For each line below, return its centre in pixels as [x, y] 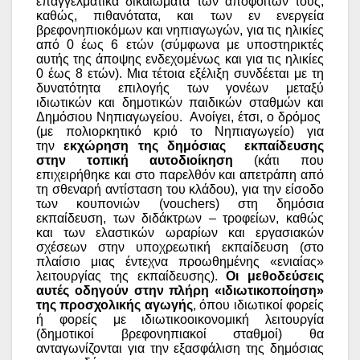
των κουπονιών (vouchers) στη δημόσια [180, 203]
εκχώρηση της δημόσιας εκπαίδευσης [194, 145]
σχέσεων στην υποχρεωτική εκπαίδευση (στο [180, 247]
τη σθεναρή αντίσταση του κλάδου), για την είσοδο [180, 189]
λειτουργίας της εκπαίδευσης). [131, 276]
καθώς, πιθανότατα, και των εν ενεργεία [180, 15]
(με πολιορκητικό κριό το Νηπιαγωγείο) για [180, 131]
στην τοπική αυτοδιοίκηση [135, 160]
